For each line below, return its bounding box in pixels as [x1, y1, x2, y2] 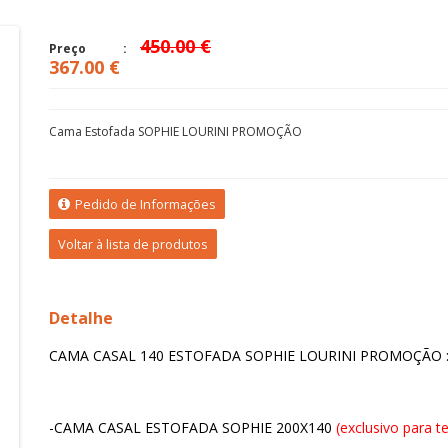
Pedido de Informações [72, 195, 216, 213]
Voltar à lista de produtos [58, 235, 208, 253]
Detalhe [49, 307, 113, 329]
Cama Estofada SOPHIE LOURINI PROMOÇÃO [49, 123, 302, 140]
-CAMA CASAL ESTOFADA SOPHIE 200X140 [49, 418, 336, 437]
